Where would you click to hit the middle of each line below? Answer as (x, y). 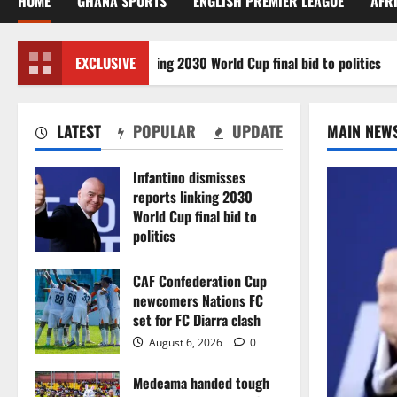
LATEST (77, 132)
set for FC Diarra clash (197, 320)
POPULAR (163, 132)
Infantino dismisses (189, 178)
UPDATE (255, 132)
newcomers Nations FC (198, 301)
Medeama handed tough (201, 383)
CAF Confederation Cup (200, 281)
